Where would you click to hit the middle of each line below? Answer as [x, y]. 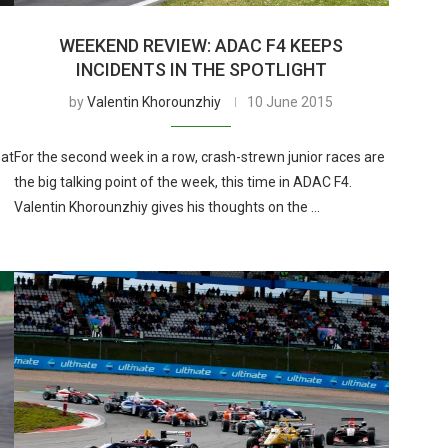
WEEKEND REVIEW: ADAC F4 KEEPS [201, 45]
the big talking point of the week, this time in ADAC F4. [182, 181]
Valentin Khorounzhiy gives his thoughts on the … [166, 206]
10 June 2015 [290, 101]
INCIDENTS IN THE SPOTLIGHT [201, 69]
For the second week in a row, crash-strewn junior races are [199, 156]
